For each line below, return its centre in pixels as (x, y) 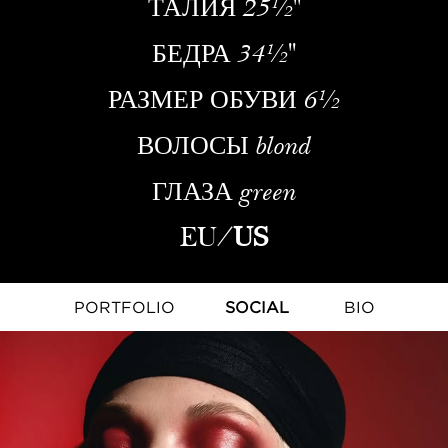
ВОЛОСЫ (192, 145)
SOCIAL (256, 307)
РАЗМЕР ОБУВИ (202, 99)
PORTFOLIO (124, 307)
